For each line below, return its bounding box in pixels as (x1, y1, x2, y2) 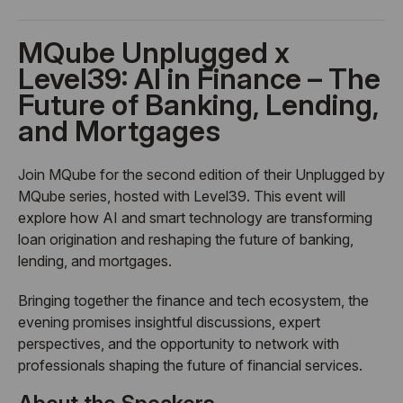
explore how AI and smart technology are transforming (18, 209, 372, 228)
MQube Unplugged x (18, 35, 290, 71)
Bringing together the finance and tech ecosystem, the (18, 291, 369, 309)
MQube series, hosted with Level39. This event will (18, 187, 345, 206)
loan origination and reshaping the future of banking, (18, 230, 354, 249)
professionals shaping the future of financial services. (18, 355, 363, 374)
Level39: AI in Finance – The (18, 61, 381, 97)
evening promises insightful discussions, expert (18, 312, 320, 331)
